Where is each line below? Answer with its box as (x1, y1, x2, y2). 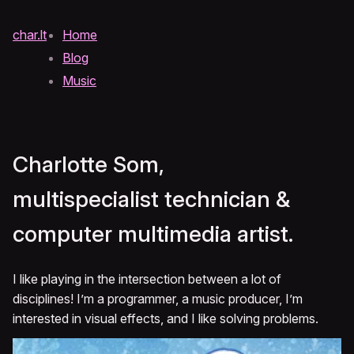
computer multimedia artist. (13, 220, 293, 248)
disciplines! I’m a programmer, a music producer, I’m (13, 291, 303, 307)
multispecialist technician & (13, 186, 290, 213)
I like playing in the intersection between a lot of (13, 271, 281, 288)
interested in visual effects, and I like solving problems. (13, 311, 318, 327)
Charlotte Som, (13, 151, 164, 179)
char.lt (13, 27, 47, 43)
